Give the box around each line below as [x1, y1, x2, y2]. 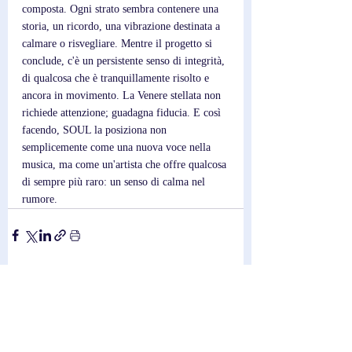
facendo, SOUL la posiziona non [22, 124, 170, 136]
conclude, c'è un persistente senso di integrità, [22, 55, 228, 67]
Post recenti [8, 287, 75, 302]
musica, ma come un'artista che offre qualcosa [22, 159, 229, 170]
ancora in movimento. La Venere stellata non [22, 90, 224, 101]
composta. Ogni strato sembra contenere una [22, 3, 222, 15]
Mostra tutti [192, 287, 244, 299]
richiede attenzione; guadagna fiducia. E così [22, 107, 224, 119]
